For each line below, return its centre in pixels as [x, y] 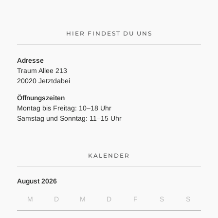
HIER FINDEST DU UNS [109, 33]
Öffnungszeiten [41, 98]
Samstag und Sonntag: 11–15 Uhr [69, 118]
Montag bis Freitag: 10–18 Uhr [64, 108]
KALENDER [109, 155]
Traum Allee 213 [42, 71]
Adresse [30, 61]
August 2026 [37, 181]
